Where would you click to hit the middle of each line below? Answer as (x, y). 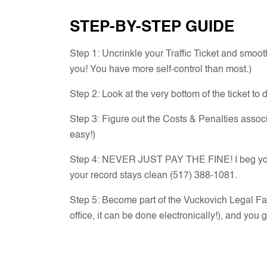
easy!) (83, 135)
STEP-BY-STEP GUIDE (152, 27)
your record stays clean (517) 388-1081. (153, 176)
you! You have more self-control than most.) (161, 69)
